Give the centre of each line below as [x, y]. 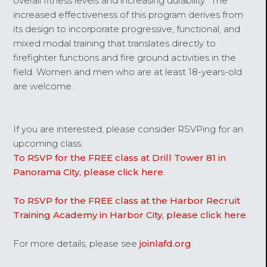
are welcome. [46, 86]
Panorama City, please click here [89, 172]
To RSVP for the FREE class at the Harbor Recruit [127, 200]
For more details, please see [77, 243]
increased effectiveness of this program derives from [128, 14]
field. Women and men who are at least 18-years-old [128, 72]
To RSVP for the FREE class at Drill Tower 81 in [120, 157]
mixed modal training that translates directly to [115, 43]
